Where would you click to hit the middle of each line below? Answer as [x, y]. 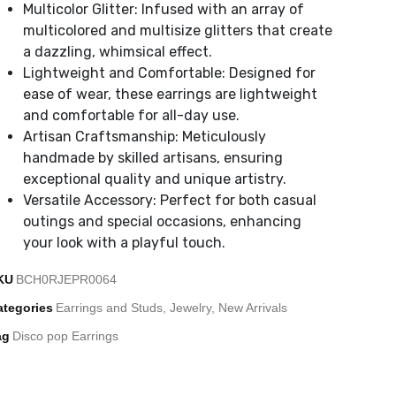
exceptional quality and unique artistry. [155, 179]
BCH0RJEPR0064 [66, 279]
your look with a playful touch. [124, 242]
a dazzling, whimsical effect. [118, 51]
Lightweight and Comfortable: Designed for [169, 72]
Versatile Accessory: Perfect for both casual [170, 200]
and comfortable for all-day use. [131, 115]
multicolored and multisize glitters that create [178, 30]
